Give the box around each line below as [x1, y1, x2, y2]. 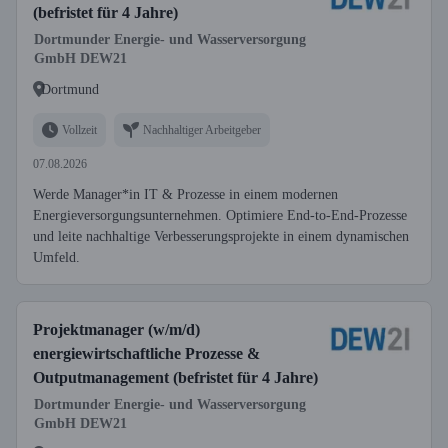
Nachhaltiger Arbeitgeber [143, 122, 261, 137]
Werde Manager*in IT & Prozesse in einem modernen [33, 187, 338, 202]
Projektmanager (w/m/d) [33, 321, 200, 338]
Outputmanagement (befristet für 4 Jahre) [33, 369, 318, 386]
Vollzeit [62, 122, 97, 137]
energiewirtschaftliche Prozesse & [33, 345, 260, 362]
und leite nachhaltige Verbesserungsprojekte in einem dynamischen [33, 229, 409, 244]
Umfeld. [33, 250, 80, 265]
